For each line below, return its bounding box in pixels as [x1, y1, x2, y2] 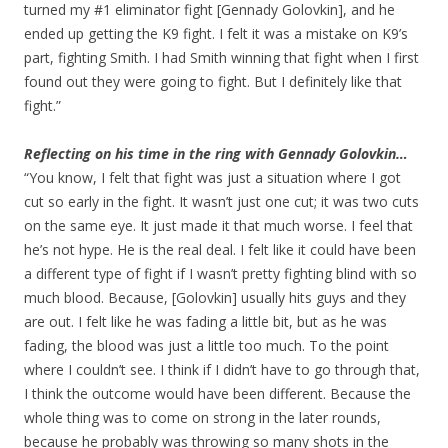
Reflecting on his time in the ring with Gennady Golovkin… [24, 144, 408, 164]
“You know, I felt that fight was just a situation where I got [24, 168, 401, 188]
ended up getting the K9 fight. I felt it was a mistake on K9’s [24, 24, 408, 44]
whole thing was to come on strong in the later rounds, [24, 408, 381, 428]
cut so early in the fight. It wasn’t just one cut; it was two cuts [24, 192, 419, 212]
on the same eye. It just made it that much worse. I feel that [24, 216, 413, 236]
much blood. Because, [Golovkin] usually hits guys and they [24, 288, 406, 308]
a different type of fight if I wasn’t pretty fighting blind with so [24, 264, 417, 284]
